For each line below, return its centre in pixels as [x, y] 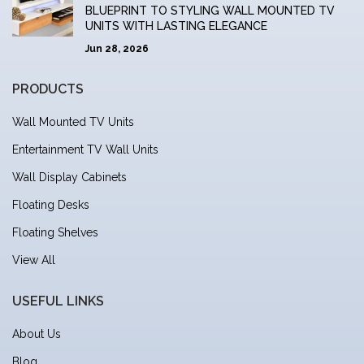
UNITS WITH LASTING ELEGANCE [176, 26]
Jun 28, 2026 [117, 49]
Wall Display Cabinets [69, 178]
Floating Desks [51, 205]
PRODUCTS [48, 89]
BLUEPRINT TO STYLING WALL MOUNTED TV [210, 11]
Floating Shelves [55, 233]
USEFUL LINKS [58, 301]
